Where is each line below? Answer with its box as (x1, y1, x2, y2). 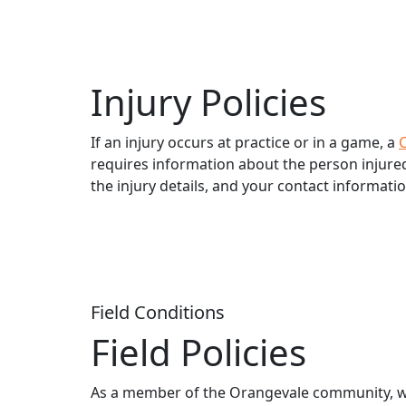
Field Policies (91, 327, 306, 378)
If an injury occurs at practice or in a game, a (91, 132, 399, 153)
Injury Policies (91, 77, 326, 128)
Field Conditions (91, 300, 225, 325)
